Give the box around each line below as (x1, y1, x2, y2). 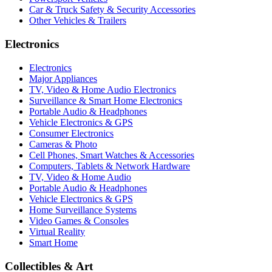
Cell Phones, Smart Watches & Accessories (29, 149, 194, 160)
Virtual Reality (29, 226, 85, 237)
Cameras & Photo (29, 138, 97, 149)
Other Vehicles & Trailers (29, 15, 126, 26)
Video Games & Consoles (29, 215, 129, 226)
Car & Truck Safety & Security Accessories (29, 4, 195, 15)
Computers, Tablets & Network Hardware (29, 160, 190, 171)
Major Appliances (29, 73, 97, 84)
